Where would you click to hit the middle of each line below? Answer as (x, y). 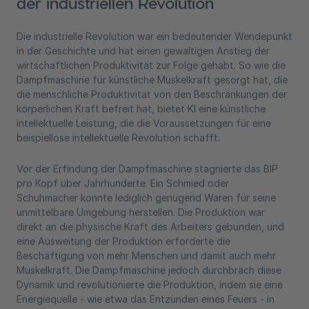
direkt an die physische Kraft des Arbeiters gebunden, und (150, 227)
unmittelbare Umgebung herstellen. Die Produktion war (141, 212)
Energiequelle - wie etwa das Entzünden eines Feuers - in (146, 299)
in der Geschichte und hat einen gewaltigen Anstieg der (143, 51)
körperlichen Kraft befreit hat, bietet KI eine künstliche (141, 109)
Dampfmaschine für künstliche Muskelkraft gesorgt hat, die (152, 80)
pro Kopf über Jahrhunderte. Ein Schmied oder (123, 183)
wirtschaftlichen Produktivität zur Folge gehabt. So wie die (151, 65)
